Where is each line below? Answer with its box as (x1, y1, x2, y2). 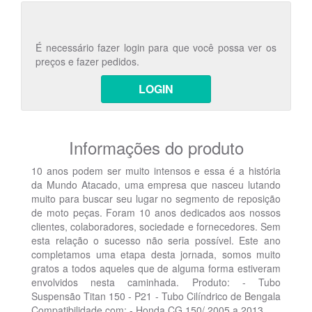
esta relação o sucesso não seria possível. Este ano (31, 233, 281, 247)
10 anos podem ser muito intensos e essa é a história (31, 163, 281, 178)
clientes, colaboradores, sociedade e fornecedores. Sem (31, 219, 281, 233)
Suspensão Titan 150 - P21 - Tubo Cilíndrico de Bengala (31, 288, 281, 303)
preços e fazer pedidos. (36, 54, 139, 68)
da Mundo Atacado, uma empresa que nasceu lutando (31, 177, 281, 192)
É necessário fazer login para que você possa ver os (36, 40, 276, 54)
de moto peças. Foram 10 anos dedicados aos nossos (31, 205, 281, 219)
